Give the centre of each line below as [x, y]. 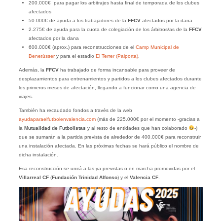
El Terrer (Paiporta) [117, 56]
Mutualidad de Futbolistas [55, 128]
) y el [123, 177]
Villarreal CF [34, 177]
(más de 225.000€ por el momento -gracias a [147, 119]
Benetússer [41, 56]
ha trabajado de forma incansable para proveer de [117, 70]
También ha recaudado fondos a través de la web [75, 110]
